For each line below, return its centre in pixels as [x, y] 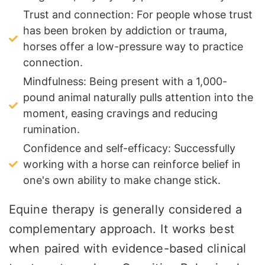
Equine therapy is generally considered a [125, 210]
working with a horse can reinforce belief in [132, 164]
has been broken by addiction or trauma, [125, 31]
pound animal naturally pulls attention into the [138, 98]
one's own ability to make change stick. [122, 180]
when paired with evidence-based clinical [127, 249]
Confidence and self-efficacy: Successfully [129, 148]
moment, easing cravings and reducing [120, 114]
